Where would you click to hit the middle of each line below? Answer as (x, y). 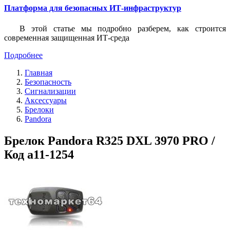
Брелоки (39, 109)
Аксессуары (46, 100)
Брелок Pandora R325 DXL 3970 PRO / (110, 140)
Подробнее (23, 55)
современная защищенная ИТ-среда (67, 37)
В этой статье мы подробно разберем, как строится (123, 28)
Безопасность (48, 82)
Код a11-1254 (39, 154)
